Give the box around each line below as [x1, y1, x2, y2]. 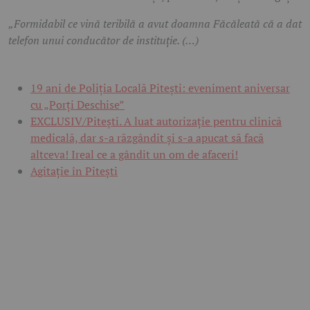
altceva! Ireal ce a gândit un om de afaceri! [30, 146, 238, 162]
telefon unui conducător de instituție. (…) [8, 32, 199, 48]
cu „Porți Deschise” [30, 96, 125, 112]
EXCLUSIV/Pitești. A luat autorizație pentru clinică [30, 113, 282, 129]
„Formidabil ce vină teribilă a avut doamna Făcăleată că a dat [8, 15, 302, 31]
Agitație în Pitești [30, 163, 118, 179]
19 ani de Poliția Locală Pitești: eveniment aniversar [30, 80, 290, 95]
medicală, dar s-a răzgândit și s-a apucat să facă [30, 129, 264, 145]
